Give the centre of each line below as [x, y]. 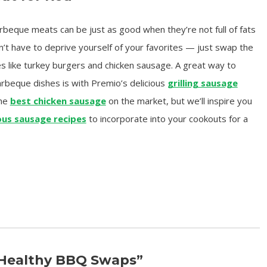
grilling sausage [202, 83]
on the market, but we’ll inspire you [179, 101]
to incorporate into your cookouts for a [167, 119]
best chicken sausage [58, 101]
